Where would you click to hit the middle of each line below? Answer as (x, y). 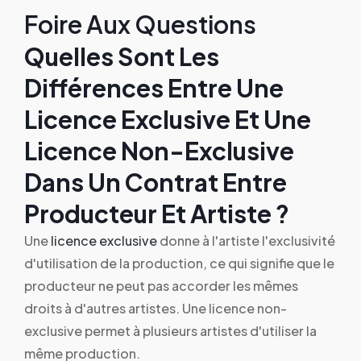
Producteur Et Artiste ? (157, 213)
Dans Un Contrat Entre (156, 182)
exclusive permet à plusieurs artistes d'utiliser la (170, 330)
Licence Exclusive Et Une (168, 119)
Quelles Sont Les (122, 56)
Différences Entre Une (154, 87)
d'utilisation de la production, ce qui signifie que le (179, 263)
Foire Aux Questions (140, 24)
